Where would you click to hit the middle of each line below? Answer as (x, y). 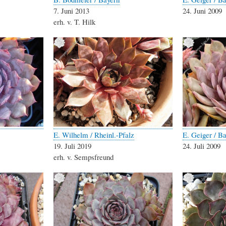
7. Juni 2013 (71, 11)
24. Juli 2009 (202, 146)
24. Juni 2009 (202, 11)
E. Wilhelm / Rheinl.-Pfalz (94, 135)
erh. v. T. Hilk (74, 22)
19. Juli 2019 (72, 146)
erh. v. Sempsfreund (83, 157)
